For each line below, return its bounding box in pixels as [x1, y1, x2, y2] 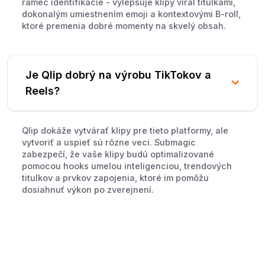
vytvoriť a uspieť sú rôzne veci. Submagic [22, 137, 196, 147]
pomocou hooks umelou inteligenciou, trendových [22, 160, 232, 171]
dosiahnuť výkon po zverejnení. [22, 184, 154, 195]
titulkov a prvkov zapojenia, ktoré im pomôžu [22, 172, 209, 183]
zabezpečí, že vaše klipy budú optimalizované [22, 148, 215, 159]
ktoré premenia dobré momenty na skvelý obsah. [22, 20, 227, 31]
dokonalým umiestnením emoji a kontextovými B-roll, [22, 8, 241, 19]
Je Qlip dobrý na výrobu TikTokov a [25, 68, 212, 81]
